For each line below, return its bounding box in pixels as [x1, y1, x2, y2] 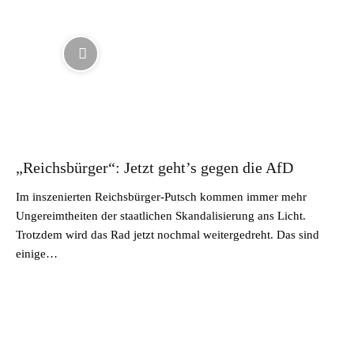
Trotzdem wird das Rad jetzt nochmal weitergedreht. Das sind [16, 228, 319, 241]
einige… [16, 247, 58, 260]
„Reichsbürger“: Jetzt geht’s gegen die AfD [16, 158, 293, 176]
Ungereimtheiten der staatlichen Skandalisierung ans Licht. [16, 209, 306, 222]
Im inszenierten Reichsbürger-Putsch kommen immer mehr [16, 190, 307, 203]
